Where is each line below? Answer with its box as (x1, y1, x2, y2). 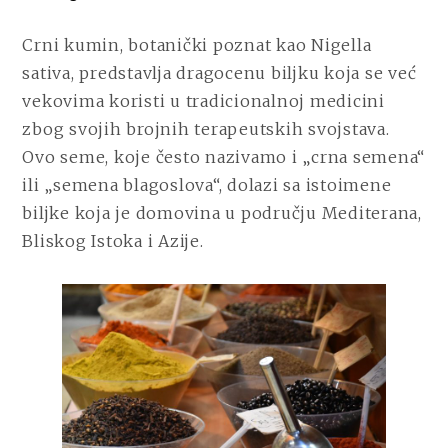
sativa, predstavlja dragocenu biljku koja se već (22, 62, 417, 83)
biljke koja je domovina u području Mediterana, (22, 202, 422, 223)
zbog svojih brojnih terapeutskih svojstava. (22, 118, 390, 139)
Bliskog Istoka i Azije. (22, 230, 204, 251)
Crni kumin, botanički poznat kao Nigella (22, 34, 372, 55)
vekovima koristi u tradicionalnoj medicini (22, 90, 385, 111)
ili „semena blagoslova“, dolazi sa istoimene (22, 174, 392, 195)
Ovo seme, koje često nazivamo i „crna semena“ (22, 146, 426, 167)
